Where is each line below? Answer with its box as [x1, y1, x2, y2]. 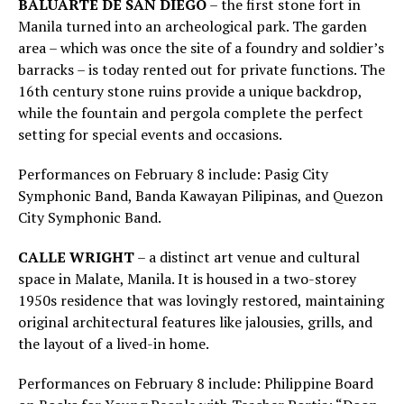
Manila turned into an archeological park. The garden [18, 16, 367, 37]
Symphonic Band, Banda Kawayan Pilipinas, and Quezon [18, 186, 383, 207]
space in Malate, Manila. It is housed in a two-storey [18, 269, 356, 289]
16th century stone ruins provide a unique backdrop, [18, 81, 362, 102]
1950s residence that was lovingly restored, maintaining [18, 290, 384, 311]
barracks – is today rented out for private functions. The [18, 60, 385, 80]
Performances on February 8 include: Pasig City [18, 164, 328, 185]
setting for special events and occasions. [18, 124, 282, 145]
